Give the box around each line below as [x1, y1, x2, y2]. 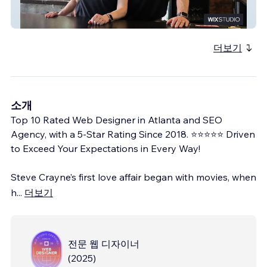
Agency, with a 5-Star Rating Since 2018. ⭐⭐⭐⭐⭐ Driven [11, 128, 255, 140]
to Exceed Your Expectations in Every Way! [11, 142, 200, 154]
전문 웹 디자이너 [68, 237, 139, 250]
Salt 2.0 [24, 14, 53, 25]
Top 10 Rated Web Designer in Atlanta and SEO [11, 113, 222, 126]
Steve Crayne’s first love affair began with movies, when [11, 170, 256, 183]
